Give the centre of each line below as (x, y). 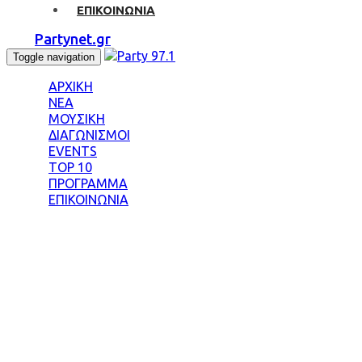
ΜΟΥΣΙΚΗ (77, 119)
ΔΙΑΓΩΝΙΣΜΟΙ (89, 135)
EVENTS (73, 151)
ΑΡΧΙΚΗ (71, 86)
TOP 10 (70, 167)
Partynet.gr (73, 39)
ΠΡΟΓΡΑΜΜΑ (88, 183)
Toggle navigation (54, 57)
